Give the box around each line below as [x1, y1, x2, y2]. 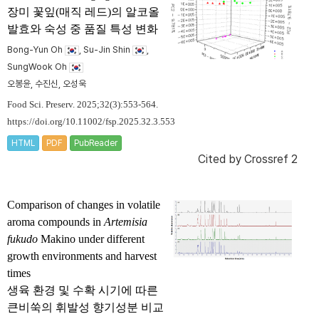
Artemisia [104, 216, 147, 229]
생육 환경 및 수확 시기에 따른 [7, 284, 158, 297]
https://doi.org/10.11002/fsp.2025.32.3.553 [7, 117, 175, 127]
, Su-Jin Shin [79, 44, 132, 56]
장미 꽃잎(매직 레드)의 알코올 [7, 6, 159, 19]
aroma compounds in [7, 216, 104, 229]
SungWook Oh [7, 61, 69, 73]
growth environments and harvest [7, 250, 157, 263]
